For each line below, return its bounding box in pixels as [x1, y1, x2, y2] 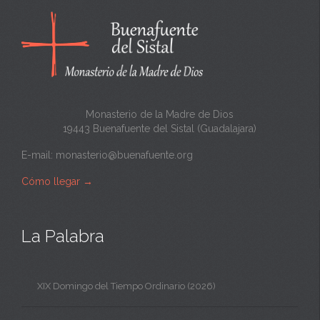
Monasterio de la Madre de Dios [86, 108, 234, 120]
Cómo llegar [21, 175, 80, 187]
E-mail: [21, 149, 56, 161]
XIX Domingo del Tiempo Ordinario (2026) [37, 280, 216, 291]
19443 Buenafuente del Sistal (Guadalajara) [63, 122, 256, 134]
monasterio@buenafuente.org [56, 149, 193, 161]
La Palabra [21, 225, 104, 246]
